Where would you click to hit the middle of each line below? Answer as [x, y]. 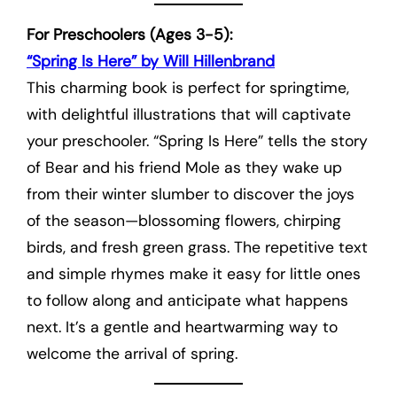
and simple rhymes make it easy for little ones [194, 273]
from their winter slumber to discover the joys [191, 194]
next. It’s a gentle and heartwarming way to [182, 327]
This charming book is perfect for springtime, [188, 87]
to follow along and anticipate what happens [187, 300]
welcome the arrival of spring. [132, 353]
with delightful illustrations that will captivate [189, 114]
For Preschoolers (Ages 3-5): [130, 34]
